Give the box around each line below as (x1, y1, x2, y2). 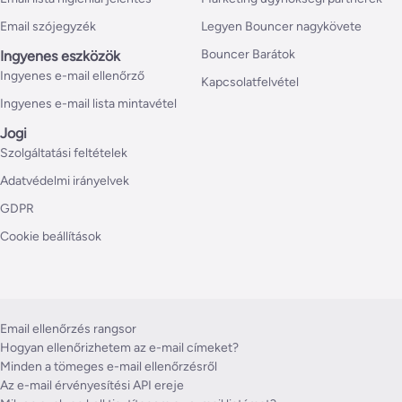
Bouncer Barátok (201, 47, 295, 63)
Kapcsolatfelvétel (201, 74, 299, 91)
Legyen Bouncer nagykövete (201, 19, 362, 35)
